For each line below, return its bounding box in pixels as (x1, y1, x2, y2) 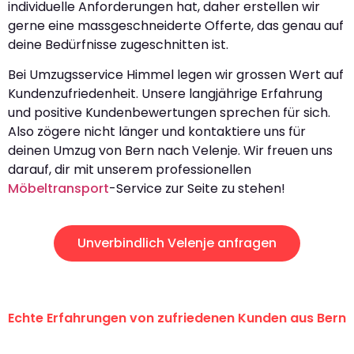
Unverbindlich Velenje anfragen (77, 234, 277, 253)
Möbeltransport (8, 179, 109, 198)
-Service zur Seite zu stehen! (109, 179, 285, 198)
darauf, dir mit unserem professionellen (8, 160, 251, 179)
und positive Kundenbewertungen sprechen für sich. (8, 104, 330, 122)
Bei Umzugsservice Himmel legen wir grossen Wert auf (8, 66, 344, 84)
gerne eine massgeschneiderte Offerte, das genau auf (8, 16, 344, 35)
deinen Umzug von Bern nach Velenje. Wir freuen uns (8, 141, 333, 160)
